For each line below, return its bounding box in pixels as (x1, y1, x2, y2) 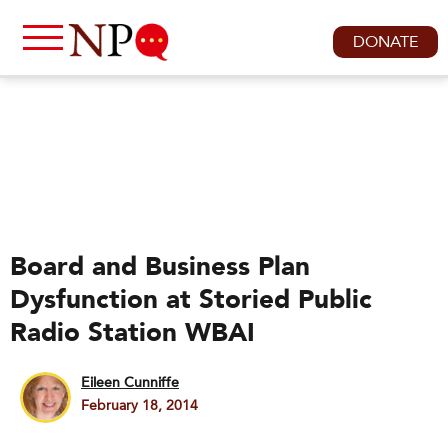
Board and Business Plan (10, 249, 310, 285)
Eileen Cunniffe (81, 373, 179, 392)
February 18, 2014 (81, 396, 198, 415)
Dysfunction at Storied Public (10, 282, 372, 318)
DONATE (353, 31, 418, 53)
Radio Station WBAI (10, 315, 255, 351)
